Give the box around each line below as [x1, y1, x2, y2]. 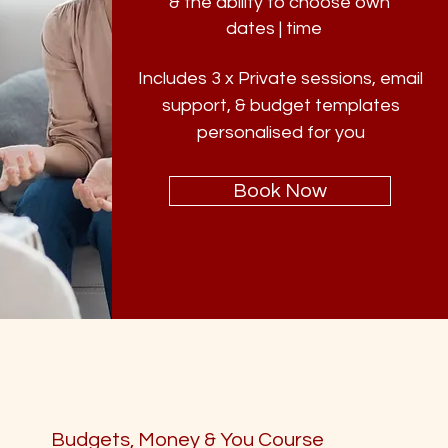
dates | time [225, 19, 322, 38]
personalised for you [196, 123, 365, 142]
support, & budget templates [161, 96, 400, 115]
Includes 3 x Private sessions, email [138, 69, 423, 88]
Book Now [232, 181, 327, 201]
